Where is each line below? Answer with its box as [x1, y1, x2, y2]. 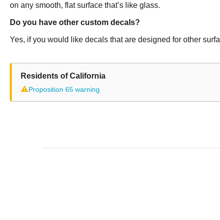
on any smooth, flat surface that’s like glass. [10, 1, 160, 9]
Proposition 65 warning [28, 85, 100, 93]
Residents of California [21, 72, 106, 80]
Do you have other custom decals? [10, 18, 140, 27]
